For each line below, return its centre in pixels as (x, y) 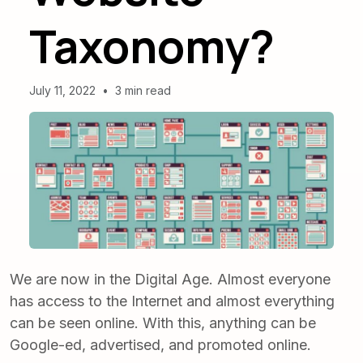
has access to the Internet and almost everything (172, 301)
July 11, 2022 (62, 90)
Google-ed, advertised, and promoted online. (160, 345)
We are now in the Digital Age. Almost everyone (170, 280)
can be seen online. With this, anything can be (163, 323)
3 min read (143, 90)
